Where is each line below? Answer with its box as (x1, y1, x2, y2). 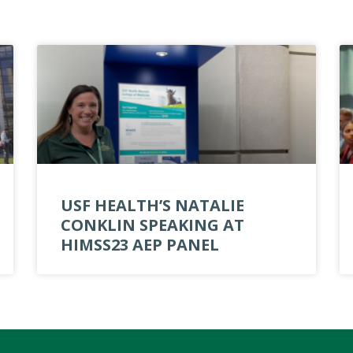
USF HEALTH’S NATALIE (61, 195, 245, 217)
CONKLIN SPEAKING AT (61, 214, 245, 236)
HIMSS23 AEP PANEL (61, 234, 220, 256)
